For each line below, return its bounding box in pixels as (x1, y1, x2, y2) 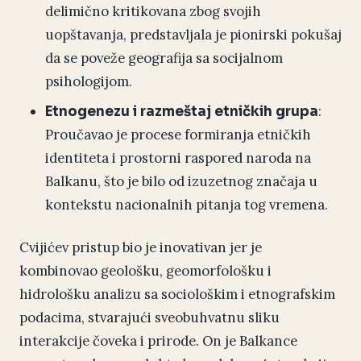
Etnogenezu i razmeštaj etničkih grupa (45, 103, 318, 121)
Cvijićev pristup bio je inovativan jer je (19, 239, 262, 257)
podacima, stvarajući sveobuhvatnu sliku (19, 309, 280, 327)
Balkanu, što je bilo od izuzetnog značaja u (45, 172, 317, 191)
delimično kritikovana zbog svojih (45, 2, 261, 21)
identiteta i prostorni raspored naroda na (45, 149, 311, 168)
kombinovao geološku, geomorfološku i (19, 262, 272, 280)
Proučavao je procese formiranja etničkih (45, 126, 311, 144)
